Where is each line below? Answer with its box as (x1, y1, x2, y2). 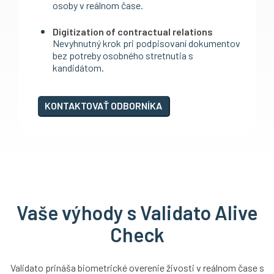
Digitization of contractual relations (53, 26, 213, 38)
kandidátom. (53, 62, 104, 74)
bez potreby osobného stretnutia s (53, 50, 193, 62)
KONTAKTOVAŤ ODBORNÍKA (45, 99, 162, 111)
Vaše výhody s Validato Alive (17, 201, 257, 224)
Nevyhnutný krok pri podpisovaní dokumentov (53, 37, 240, 50)
